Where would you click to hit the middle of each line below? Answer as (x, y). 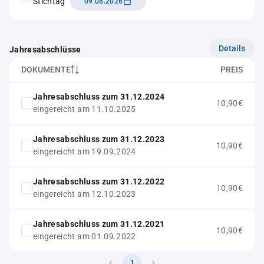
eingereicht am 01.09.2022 (85, 236)
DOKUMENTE (46, 70)
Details (232, 48)
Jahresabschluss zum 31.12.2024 (99, 97)
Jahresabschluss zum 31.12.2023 (99, 139)
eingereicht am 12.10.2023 (85, 194)
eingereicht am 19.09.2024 (85, 151)
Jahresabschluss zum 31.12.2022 (99, 181)
